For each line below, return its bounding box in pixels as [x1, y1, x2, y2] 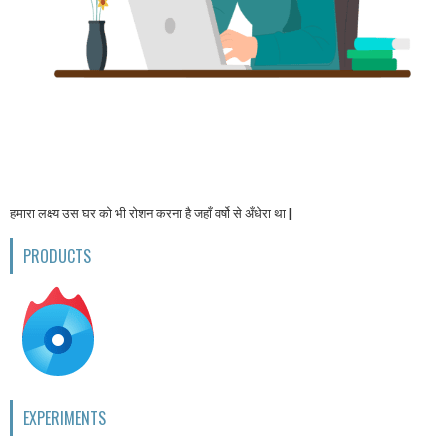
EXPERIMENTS [23, 405, 106, 430]
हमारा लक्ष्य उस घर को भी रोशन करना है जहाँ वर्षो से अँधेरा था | [10, 205, 292, 221]
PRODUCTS [23, 243, 91, 268]
